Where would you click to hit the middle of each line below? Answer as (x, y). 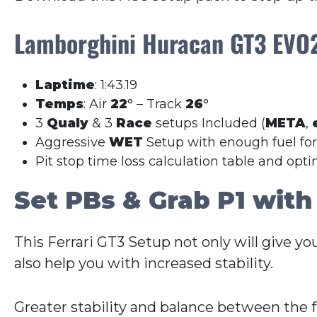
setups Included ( (209, 123)
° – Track (156, 104)
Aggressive (72, 143)
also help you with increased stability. (144, 264)
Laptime (65, 85)
